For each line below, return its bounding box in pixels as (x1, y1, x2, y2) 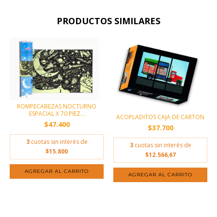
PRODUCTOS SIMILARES (57, 15, 160, 27)
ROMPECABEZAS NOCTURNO (17, 102, 96, 110)
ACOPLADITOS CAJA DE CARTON (116, 112, 204, 121)
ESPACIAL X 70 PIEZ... (29, 109, 85, 118)
